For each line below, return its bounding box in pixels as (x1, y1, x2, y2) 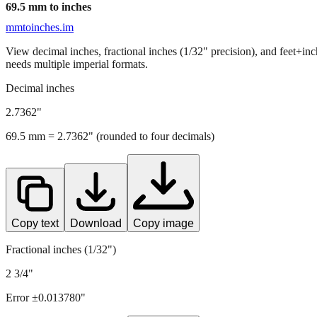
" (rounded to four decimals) (88, 129, 214, 142)
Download (70, 217, 122, 229)
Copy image (133, 217, 194, 229)
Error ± (6, 291, 38, 304)
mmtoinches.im (6, 21, 74, 33)
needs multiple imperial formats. (6, 57, 148, 70)
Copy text (11, 217, 59, 229)
